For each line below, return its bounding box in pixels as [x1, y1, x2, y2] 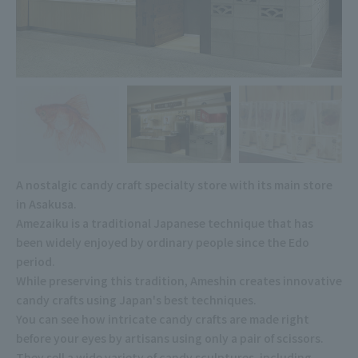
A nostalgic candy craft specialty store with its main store [16, 176, 332, 193]
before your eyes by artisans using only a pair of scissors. [16, 329, 324, 346]
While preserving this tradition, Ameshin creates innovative [16, 272, 342, 288]
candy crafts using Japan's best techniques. [16, 291, 257, 308]
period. [16, 253, 55, 269]
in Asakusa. [16, 195, 77, 212]
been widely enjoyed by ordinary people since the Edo [16, 233, 309, 250]
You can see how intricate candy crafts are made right [16, 310, 309, 327]
